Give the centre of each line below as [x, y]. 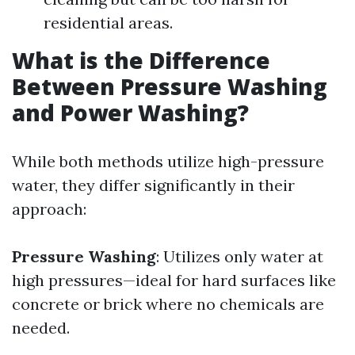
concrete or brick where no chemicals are [168, 304]
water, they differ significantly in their [153, 185]
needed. [41, 328]
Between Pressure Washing [170, 86]
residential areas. [108, 23]
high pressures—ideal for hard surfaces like [174, 280]
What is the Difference [141, 60]
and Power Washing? [130, 113]
